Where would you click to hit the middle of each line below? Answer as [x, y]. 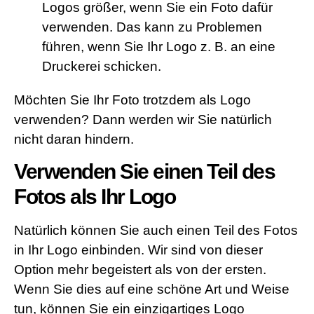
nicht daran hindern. [74, 139]
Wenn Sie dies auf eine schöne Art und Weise [152, 289]
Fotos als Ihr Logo [95, 197]
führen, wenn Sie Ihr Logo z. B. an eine [159, 46]
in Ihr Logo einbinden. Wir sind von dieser [138, 250]
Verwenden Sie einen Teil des [144, 172]
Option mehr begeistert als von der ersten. [140, 270]
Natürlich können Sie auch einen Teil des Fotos [156, 231]
